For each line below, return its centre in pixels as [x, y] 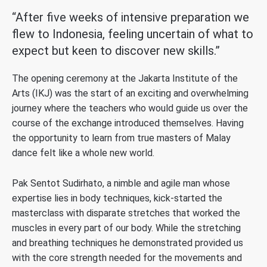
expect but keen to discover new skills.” [116, 51]
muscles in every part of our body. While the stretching [126, 228]
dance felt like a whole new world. [83, 153]
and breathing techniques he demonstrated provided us [128, 243]
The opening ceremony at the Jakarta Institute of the [125, 79]
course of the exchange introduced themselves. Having [128, 123]
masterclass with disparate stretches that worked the [126, 213]
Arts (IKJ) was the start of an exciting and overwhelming [130, 94]
